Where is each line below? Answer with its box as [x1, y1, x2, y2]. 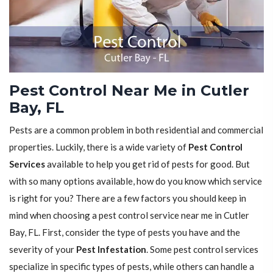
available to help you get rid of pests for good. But [45, 158, 250, 170]
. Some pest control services [146, 244, 258, 255]
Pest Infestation [76, 244, 146, 255]
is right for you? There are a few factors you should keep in [9, 193, 246, 204]
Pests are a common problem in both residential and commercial [9, 124, 263, 136]
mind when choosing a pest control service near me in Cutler [9, 210, 249, 221]
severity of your [9, 244, 76, 255]
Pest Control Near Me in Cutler [9, 82, 249, 100]
